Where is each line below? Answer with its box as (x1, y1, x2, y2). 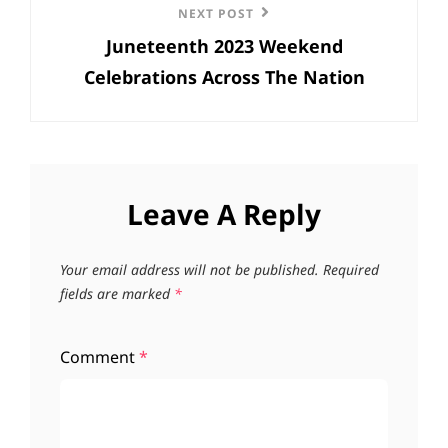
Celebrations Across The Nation (83, 64, 365, 89)
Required (323, 259, 379, 279)
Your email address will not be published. (60, 259, 319, 279)
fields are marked (60, 283, 174, 303)
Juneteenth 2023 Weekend (105, 33, 343, 58)
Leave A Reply (127, 194, 321, 233)
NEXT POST (178, 4, 254, 22)
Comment (60, 345, 139, 368)
